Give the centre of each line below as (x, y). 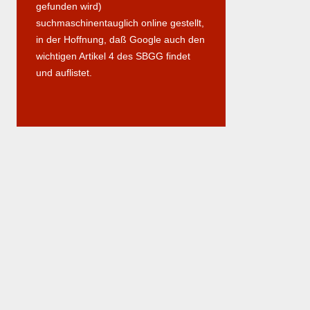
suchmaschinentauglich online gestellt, (120, 22)
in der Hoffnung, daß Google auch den (120, 39)
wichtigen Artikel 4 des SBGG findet (113, 56)
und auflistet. (64, 72)
